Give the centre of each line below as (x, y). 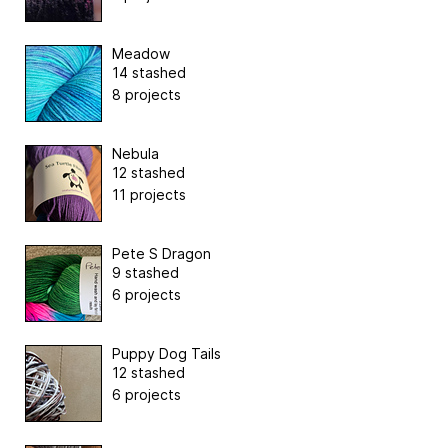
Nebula (135, 154)
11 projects (149, 195)
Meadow (141, 54)
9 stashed (145, 273)
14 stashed (149, 73)
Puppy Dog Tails (166, 354)
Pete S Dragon (161, 254)
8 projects (146, 95)
